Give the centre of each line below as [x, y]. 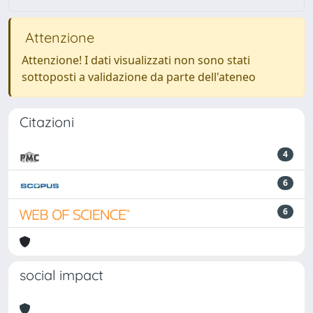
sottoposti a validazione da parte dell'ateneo [139, 77]
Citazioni [47, 122]
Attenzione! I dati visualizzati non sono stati [136, 60]
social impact [61, 275]
